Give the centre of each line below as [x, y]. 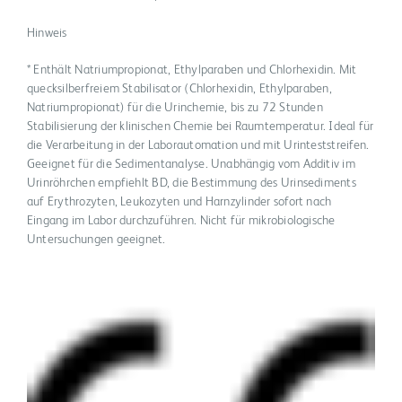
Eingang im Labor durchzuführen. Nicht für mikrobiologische [181, 220]
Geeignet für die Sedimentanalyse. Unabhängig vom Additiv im [191, 164]
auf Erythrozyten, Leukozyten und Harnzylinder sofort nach [179, 201]
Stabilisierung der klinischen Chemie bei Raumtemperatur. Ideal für [201, 126]
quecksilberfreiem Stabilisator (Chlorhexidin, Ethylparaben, [179, 88]
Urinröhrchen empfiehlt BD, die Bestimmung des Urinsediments [192, 183]
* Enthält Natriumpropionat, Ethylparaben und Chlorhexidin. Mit [192, 70]
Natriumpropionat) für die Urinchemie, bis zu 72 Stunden [175, 107]
